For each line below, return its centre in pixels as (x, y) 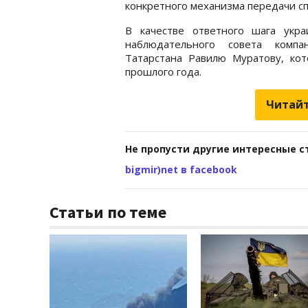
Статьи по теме (108, 212)
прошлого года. (163, 71)
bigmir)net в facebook (181, 169)
